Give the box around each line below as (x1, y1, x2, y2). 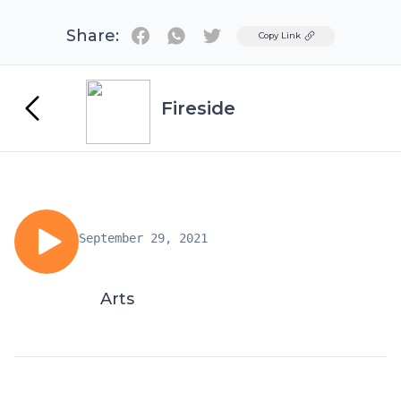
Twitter (211, 26, 263, 43)
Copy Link (259, 30, 301, 40)
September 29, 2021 (79, 231, 208, 245)
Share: (66, 26, 119, 46)
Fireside (161, 98, 235, 119)
